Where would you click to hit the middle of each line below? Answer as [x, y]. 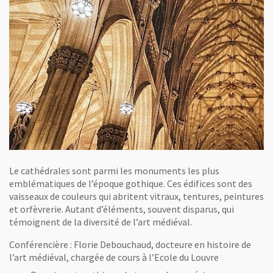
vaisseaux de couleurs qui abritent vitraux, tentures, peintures [136, 196]
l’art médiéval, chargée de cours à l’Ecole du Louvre [114, 257]
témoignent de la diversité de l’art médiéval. [101, 222]
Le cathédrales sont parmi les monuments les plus [114, 171]
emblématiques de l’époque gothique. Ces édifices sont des [131, 183]
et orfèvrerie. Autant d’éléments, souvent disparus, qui [122, 209]
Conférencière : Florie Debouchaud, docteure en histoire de [130, 244]
